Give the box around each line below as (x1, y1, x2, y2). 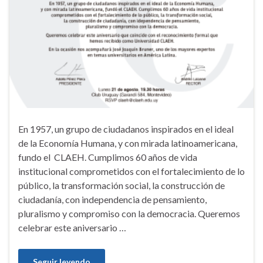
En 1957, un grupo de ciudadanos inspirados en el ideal (18, 123, 234, 134)
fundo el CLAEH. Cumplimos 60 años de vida (18, 151, 197, 163)
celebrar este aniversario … (18, 221, 126, 233)
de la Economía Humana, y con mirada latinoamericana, (18, 137, 237, 149)
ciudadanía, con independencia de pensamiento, (18, 193, 207, 205)
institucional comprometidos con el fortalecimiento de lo (18, 165, 245, 177)
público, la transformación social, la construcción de (18, 179, 225, 191)
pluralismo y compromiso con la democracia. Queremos (18, 207, 240, 219)
